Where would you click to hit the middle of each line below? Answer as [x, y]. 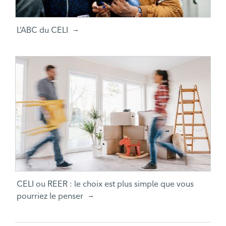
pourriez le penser [50, 196]
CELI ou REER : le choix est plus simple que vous [105, 184]
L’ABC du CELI [42, 30]
